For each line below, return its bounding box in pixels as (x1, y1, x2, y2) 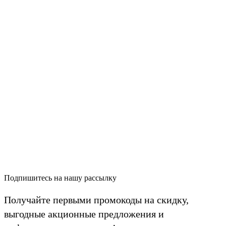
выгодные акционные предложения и (4, 208, 164, 220)
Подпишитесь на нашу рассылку (4, 174, 117, 183)
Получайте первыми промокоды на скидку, (4, 194, 189, 206)
